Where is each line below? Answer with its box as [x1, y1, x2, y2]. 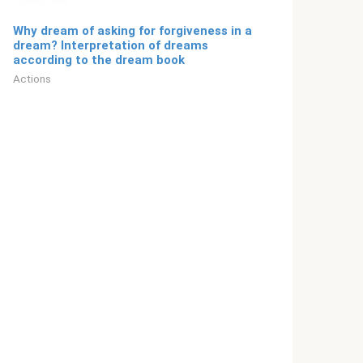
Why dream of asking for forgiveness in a [13, 23, 252, 38]
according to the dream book [13, 53, 185, 67]
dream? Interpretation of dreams [13, 38, 208, 53]
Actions [13, 72, 51, 85]
